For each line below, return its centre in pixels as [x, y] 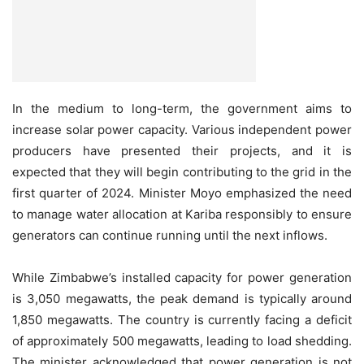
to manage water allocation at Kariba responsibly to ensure [182, 214]
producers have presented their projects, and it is [182, 151]
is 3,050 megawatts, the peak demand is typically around [182, 299]
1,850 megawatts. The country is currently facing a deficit [182, 320]
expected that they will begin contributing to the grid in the [182, 172]
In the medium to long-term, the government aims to [182, 109]
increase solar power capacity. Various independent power [182, 130]
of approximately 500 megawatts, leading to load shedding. [182, 341]
